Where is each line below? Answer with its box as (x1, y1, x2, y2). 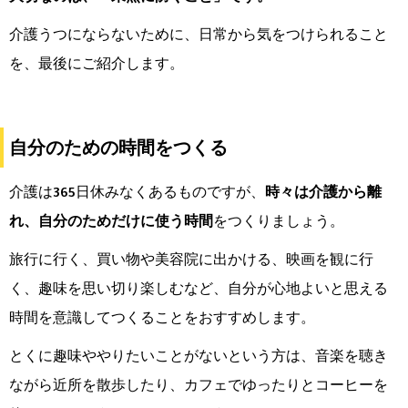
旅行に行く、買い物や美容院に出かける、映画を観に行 (9, 250, 373, 269)
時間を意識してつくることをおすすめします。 (9, 308, 319, 327)
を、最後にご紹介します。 (9, 54, 184, 73)
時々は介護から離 (265, 182, 382, 201)
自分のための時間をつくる (9, 136, 228, 159)
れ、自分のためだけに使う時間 (9, 211, 213, 230)
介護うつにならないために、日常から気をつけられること (9, 25, 388, 44)
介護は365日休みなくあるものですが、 (9, 182, 265, 201)
